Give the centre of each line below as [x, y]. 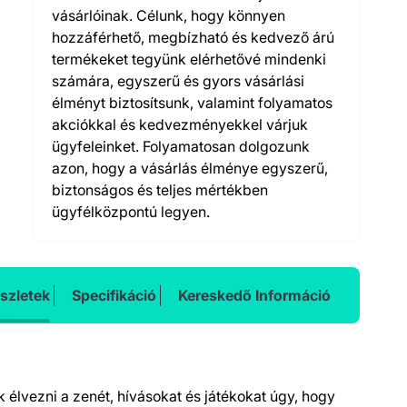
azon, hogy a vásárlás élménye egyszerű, [190, 168]
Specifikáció [114, 295]
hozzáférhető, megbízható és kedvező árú [193, 37]
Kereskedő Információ [254, 295]
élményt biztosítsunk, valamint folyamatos [192, 102]
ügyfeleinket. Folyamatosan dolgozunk [181, 146]
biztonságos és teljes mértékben [160, 189]
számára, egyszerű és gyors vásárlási [178, 80]
